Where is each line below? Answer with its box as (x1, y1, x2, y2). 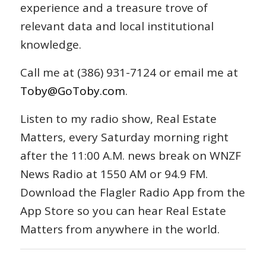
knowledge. (20, 37, 81, 53)
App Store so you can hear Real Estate (20, 203, 226, 219)
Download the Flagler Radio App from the (20, 185, 245, 201)
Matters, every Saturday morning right (20, 129, 229, 145)
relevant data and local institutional (20, 18, 214, 34)
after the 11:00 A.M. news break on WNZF (20, 148, 241, 164)
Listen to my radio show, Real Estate (20, 111, 217, 127)
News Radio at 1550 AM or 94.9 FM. (20, 166, 208, 182)
